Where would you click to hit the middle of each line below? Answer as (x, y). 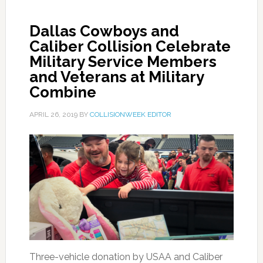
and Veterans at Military (116, 77)
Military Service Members (123, 62)
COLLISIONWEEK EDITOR (130, 114)
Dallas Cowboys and (104, 31)
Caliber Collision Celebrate (130, 46)
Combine (63, 92)
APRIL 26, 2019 (53, 114)
